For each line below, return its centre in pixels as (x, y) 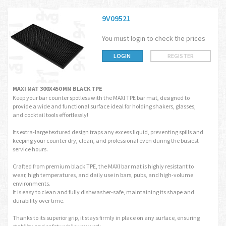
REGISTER (181, 56)
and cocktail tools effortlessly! (50, 115)
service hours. (30, 149)
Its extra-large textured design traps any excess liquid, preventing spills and (108, 132)
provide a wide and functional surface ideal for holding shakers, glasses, (104, 106)
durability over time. (39, 201)
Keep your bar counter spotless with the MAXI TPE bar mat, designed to (101, 98)
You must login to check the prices (153, 38)
